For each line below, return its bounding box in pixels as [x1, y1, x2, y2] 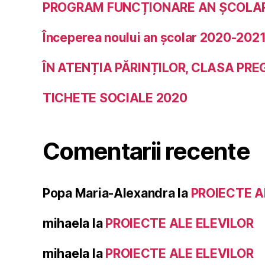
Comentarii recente [43, 137, 250, 166]
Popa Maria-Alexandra [43, 186, 175, 201]
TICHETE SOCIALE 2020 [43, 91, 188, 106]
